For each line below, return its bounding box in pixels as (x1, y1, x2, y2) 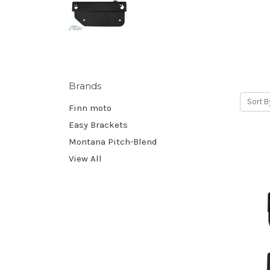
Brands (69, 80, 102, 92)
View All (69, 152, 102, 164)
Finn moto (69, 102, 111, 113)
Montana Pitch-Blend (69, 136, 157, 147)
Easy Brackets (69, 119, 128, 130)
